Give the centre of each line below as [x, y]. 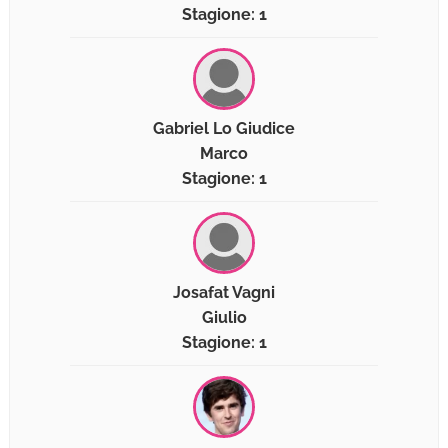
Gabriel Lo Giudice [224, 129]
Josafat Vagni [224, 293]
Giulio [224, 318]
